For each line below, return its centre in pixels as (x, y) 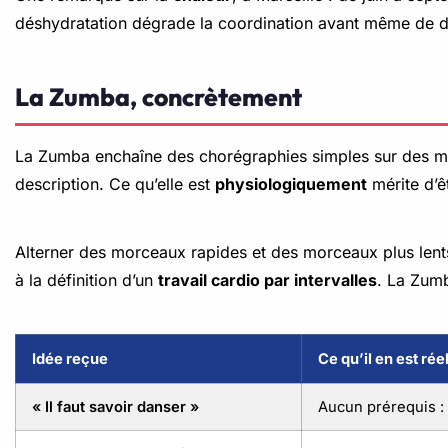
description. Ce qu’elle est (115, 184)
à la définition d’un (86, 280)
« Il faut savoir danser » (115, 407)
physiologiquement (291, 184)
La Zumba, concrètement (158, 96)
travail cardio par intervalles (267, 280)
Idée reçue (70, 359)
